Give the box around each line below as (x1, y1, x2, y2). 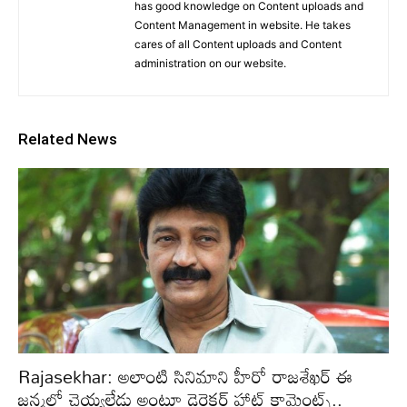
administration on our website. (134, 56, 286, 71)
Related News (18, 130, 117, 149)
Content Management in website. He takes (134, 18, 351, 33)
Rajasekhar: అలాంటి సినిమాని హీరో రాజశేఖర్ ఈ (18, 358, 352, 395)
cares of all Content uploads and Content (134, 37, 342, 52)
